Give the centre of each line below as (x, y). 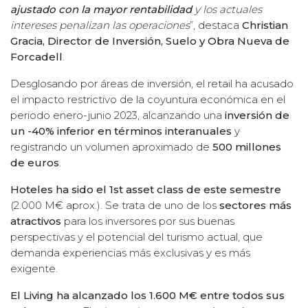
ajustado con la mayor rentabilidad (101, 10)
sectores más (255, 206)
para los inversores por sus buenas (148, 221)
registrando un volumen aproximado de (111, 147)
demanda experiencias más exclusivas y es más (130, 253)
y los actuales (227, 10)
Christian (265, 25)
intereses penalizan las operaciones (100, 25)
